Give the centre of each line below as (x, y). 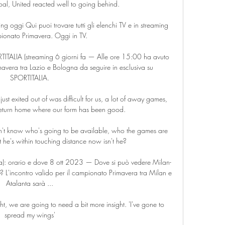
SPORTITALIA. (30, 77)
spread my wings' (30, 214)
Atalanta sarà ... (30, 183)
